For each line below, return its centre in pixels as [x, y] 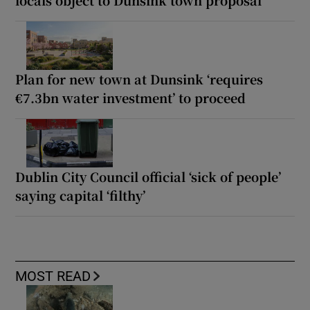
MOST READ [53, 276]
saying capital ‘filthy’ [81, 195]
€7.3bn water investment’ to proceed [131, 97]
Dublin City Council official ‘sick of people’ [148, 176]
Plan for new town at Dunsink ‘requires [139, 79]
